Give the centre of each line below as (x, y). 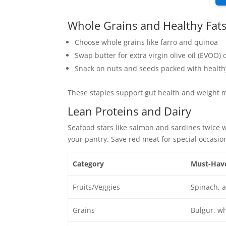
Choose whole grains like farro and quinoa (147, 42)
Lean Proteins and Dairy (130, 111)
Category (88, 164)
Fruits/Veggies (96, 187)
